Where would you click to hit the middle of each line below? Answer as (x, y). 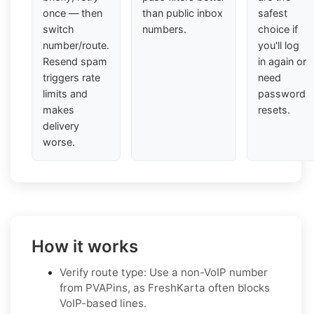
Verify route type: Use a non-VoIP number (164, 272)
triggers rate (71, 77)
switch (59, 29)
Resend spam (75, 61)
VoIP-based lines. (103, 303)
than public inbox (183, 13)
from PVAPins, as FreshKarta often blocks (165, 287)
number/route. (76, 45)
